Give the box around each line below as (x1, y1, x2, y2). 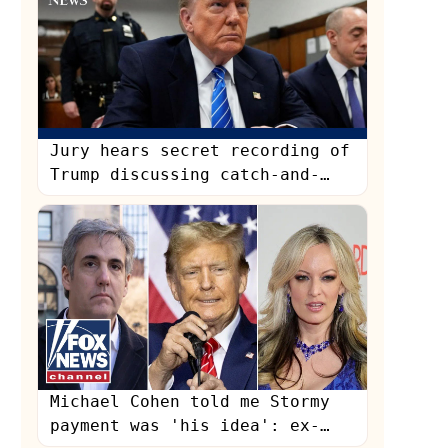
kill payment (50, 188, 171, 208)
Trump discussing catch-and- (50, 164, 321, 184)
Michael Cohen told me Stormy (50, 391, 331, 411)
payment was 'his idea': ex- (50, 415, 321, 435)
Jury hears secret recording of (50, 140, 351, 160)
